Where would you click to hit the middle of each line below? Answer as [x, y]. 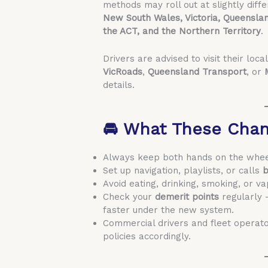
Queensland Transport [197, 71]
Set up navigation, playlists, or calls [183, 170]
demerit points [187, 197]
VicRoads [123, 71]
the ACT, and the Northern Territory [182, 31]
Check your [129, 197]
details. [119, 85]
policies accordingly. [147, 236]
